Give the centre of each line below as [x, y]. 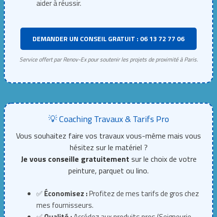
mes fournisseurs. [65, 205]
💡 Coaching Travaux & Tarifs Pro [108, 119]
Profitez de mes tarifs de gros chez [144, 193]
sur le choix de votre [163, 159]
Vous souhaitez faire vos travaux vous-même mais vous [108, 135]
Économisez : [66, 193]
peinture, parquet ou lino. [108, 170]
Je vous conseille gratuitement [75, 159]
